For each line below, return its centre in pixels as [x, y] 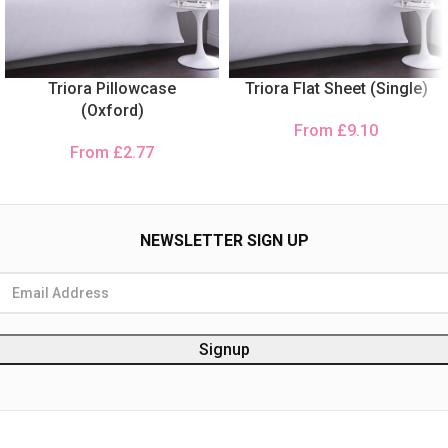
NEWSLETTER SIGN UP [224, 240]
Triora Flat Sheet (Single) [336, 88]
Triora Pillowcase [112, 88]
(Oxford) [112, 110]
